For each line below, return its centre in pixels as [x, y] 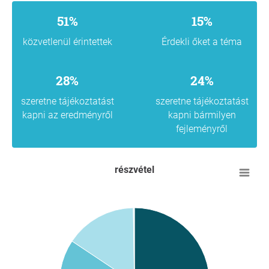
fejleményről [202, 128]
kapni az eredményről [67, 115]
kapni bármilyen [202, 115]
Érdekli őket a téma [202, 41]
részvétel [134, 169]
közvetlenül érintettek [67, 41]
